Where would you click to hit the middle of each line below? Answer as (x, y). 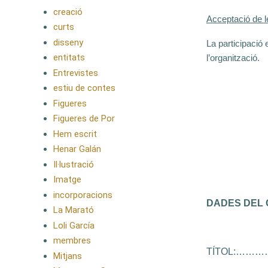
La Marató (73, 210)
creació (68, 12)
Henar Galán (77, 149)
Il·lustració (73, 164)
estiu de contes (84, 88)
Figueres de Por (84, 119)
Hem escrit (75, 134)
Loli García (74, 225)
